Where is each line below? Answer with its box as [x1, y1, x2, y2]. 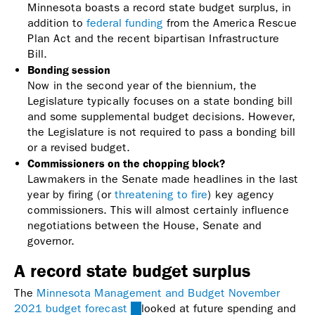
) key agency [207, 188, 274, 202]
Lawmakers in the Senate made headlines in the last [27, 172, 298, 186]
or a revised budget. [27, 141, 134, 155]
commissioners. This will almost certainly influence [27, 203, 289, 217]
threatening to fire [115, 188, 207, 202]
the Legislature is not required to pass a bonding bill [27, 125, 295, 139]
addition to [27, 16, 86, 30]
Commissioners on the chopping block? [27, 155, 228, 172]
